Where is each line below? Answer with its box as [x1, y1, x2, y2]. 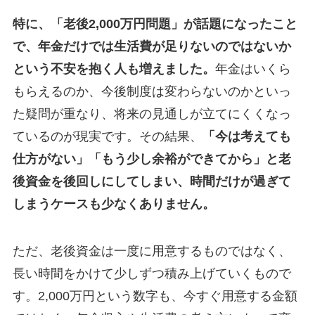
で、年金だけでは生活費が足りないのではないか [12, 39, 291, 53]
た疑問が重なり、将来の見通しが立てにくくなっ [12, 106, 291, 121]
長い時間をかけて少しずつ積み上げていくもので [12, 266, 291, 281]
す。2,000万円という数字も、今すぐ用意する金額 [12, 289, 297, 304]
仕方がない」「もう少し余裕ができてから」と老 [12, 151, 291, 166]
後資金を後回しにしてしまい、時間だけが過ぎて [12, 174, 291, 188]
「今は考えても [202, 129, 291, 143]
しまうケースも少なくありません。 [12, 196, 215, 211]
